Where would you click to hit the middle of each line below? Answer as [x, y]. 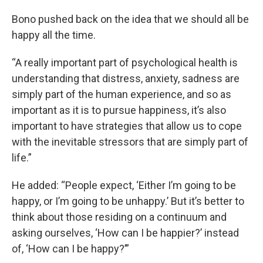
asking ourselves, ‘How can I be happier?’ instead [125, 233]
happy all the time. [55, 35]
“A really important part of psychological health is [125, 63]
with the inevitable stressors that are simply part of [130, 142]
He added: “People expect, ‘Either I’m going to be [124, 186]
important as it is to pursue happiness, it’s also [119, 110]
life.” [22, 158]
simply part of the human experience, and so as [122, 95]
